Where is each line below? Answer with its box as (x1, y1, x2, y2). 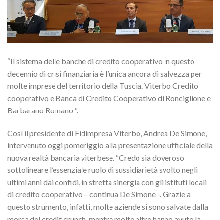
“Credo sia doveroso (116, 153, 184, 163)
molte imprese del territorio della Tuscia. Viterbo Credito (7, 81, 198, 91)
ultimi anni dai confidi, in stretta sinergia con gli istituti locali (7, 177, 207, 187)
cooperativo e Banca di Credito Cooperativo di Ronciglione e (7, 93, 211, 103)
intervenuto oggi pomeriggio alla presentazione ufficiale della (7, 140, 213, 150)
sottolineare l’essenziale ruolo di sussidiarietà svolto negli (7, 165, 198, 175)
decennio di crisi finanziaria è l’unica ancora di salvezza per (7, 69, 202, 79)
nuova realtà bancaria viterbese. (7, 153, 114, 163)
